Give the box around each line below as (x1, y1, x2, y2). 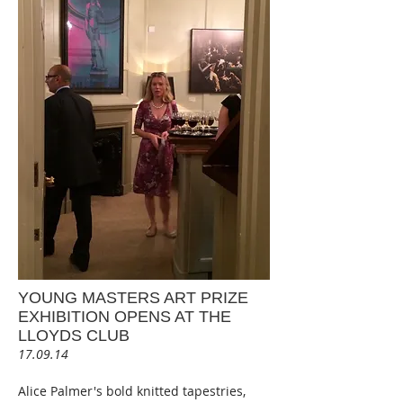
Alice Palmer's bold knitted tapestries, (18, 381, 246, 399)
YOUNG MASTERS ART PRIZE (18, 288, 248, 307)
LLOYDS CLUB (18, 326, 130, 345)
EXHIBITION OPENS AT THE (18, 307, 231, 326)
